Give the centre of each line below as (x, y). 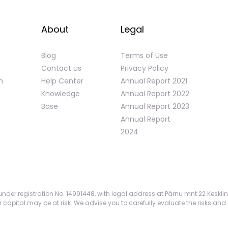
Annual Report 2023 (155, 106)
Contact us (61, 68)
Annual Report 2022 (155, 93)
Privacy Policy (145, 68)
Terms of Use (144, 55)
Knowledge (61, 93)
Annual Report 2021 (154, 81)
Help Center (62, 81)
